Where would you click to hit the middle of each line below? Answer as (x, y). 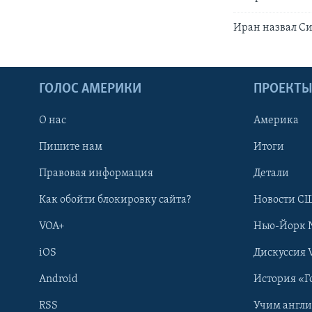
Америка (276, 120)
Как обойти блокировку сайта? (115, 200)
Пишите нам (71, 147)
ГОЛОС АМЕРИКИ (90, 89)
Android (58, 279)
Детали (271, 173)
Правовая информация (96, 173)
